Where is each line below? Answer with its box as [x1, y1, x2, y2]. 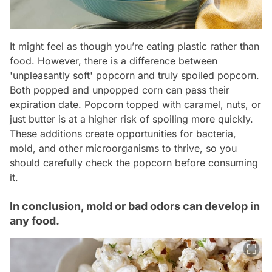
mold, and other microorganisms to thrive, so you [10, 142, 237, 155]
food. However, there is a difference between [10, 55, 217, 67]
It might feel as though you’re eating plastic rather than [10, 40, 259, 53]
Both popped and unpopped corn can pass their [10, 84, 229, 97]
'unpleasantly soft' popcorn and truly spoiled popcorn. [10, 69, 259, 82]
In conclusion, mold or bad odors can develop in [10, 200, 260, 213]
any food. [10, 214, 59, 228]
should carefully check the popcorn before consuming [10, 157, 258, 169]
